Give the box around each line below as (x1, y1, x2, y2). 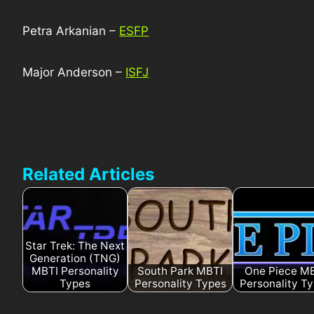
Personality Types (134, 277, 226, 291)
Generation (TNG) (29, 252, 121, 266)
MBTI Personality (31, 264, 119, 278)
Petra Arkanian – (22, 24, 120, 38)
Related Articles (22, 164, 155, 184)
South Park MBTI (137, 264, 224, 278)
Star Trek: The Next (25, 239, 125, 253)
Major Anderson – (22, 65, 126, 79)
